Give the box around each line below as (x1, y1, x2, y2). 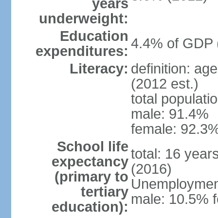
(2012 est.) (130, 76, 199, 91)
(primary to (54, 169, 128, 184)
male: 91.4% (130, 106, 209, 122)
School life (56, 139, 128, 154)
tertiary (80, 184, 128, 200)
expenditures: (35, 43, 128, 59)
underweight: (38, 11, 128, 26)
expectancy (51, 154, 128, 169)
